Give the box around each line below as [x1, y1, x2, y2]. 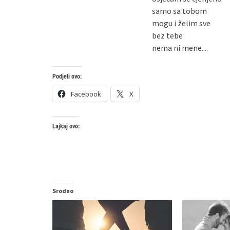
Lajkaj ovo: [52, 123, 80, 130]
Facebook [71, 89, 101, 99]
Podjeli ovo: [52, 73, 82, 80]
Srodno [52, 187, 73, 195]
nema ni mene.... [152, 43, 208, 53]
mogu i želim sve [152, 18, 211, 28]
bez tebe [152, 30, 183, 41]
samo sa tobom [152, 6, 207, 16]
